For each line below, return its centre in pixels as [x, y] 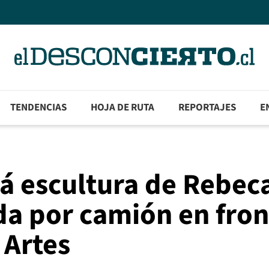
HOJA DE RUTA [123, 108]
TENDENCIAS [39, 108]
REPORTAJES [207, 108]
